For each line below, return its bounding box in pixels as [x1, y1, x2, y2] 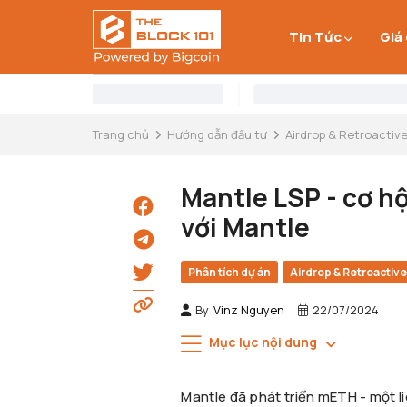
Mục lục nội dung [209, 333, 318, 351]
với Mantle [181, 210, 311, 244]
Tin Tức [289, 27, 342, 46]
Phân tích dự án [188, 264, 272, 280]
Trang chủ [93, 126, 149, 143]
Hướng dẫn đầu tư [167, 126, 267, 143]
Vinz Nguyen [213, 302, 285, 318]
